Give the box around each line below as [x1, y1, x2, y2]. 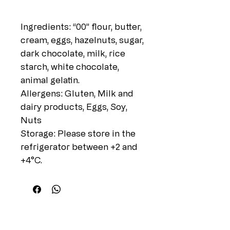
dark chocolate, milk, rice [21, 48, 125, 59]
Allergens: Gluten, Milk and [21, 88, 133, 99]
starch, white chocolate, [21, 62, 119, 72]
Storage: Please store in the [21, 128, 136, 139]
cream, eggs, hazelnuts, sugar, [21, 35, 144, 45]
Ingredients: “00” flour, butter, [21, 22, 142, 32]
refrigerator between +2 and [21, 142, 138, 152]
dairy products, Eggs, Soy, [21, 102, 127, 112]
